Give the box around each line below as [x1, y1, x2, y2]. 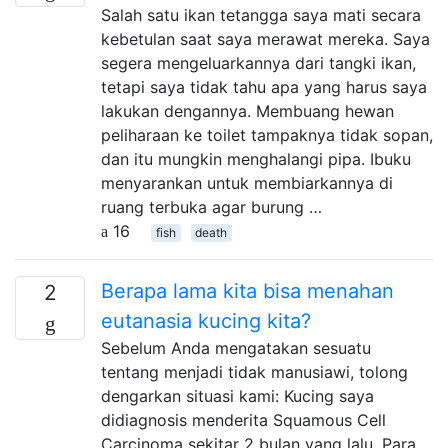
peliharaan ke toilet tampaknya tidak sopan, [101, 125, 433, 145]
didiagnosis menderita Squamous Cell [101, 410, 386, 430]
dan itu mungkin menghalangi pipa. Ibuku [101, 149, 411, 169]
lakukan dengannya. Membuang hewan [101, 101, 394, 121]
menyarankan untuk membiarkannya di [101, 173, 393, 193]
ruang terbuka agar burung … [101, 197, 322, 217]
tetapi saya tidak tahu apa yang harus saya [101, 77, 427, 97]
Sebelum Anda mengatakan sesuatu [101, 338, 371, 358]
